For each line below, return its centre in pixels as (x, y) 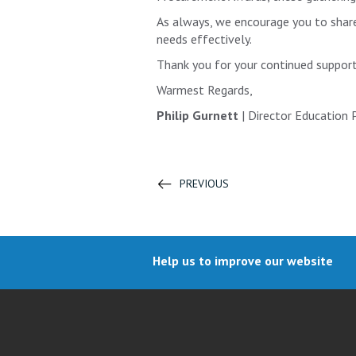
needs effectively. (204, 39)
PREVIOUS (204, 183)
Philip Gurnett (199, 115)
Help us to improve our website (243, 260)
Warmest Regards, (205, 89)
